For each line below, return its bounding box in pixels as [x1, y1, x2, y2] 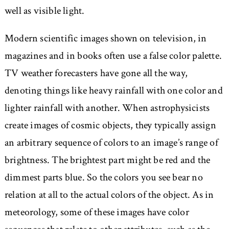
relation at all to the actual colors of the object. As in [4, 188, 214, 202]
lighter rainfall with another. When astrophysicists [4, 101, 210, 115]
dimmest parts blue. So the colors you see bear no [4, 171, 203, 185]
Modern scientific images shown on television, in [4, 32, 207, 45]
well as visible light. [4, 4, 85, 18]
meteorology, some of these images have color [4, 205, 189, 219]
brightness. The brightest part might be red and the [4, 153, 211, 167]
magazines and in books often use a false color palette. [4, 49, 222, 63]
